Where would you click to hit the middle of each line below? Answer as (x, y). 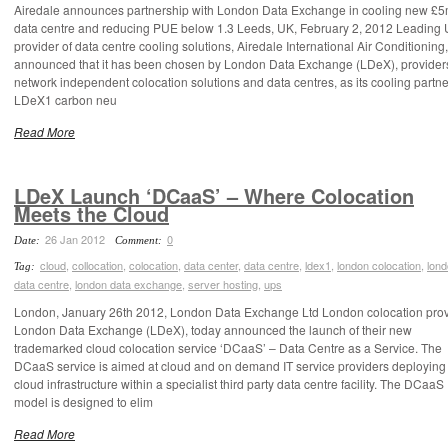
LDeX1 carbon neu (65, 99)
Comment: (140, 240)
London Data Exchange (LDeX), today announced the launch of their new (213, 329)
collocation (97, 265)
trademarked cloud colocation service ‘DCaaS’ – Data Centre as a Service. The (228, 347)
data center (211, 265)
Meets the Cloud (91, 213)
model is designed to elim (83, 401)
